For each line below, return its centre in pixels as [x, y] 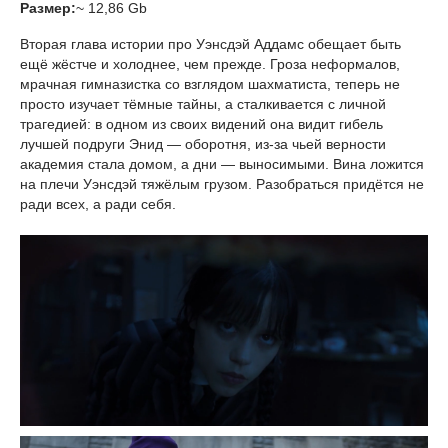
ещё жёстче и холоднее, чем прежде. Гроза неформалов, [210, 64]
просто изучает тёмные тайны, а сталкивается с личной [203, 104]
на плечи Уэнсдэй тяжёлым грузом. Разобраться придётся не [222, 184]
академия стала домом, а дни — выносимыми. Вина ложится [222, 164]
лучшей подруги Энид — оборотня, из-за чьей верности [203, 144]
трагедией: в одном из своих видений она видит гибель [201, 124]
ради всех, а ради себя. [98, 204]
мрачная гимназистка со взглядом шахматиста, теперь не [210, 84]
